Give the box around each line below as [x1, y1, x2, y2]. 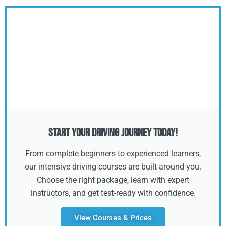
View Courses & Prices [74, 213, 152, 222]
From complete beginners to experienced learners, [25, 149, 201, 158]
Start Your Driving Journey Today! [48, 126, 178, 140]
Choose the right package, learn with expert [37, 175, 189, 185]
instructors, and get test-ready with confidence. [30, 188, 196, 198]
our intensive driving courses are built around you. [25, 162, 201, 172]
